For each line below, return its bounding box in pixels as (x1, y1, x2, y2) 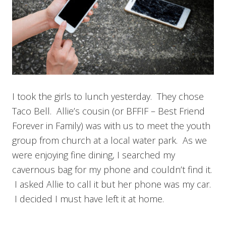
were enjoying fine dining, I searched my (12, 148, 175, 161)
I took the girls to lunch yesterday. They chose (12, 90, 204, 102)
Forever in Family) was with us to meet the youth (12, 119, 210, 132)
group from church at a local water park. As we (12, 134, 207, 146)
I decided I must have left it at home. (12, 192, 164, 205)
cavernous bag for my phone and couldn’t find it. (12, 163, 212, 176)
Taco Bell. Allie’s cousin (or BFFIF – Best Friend (12, 104, 205, 117)
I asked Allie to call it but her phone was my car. (12, 178, 211, 190)
